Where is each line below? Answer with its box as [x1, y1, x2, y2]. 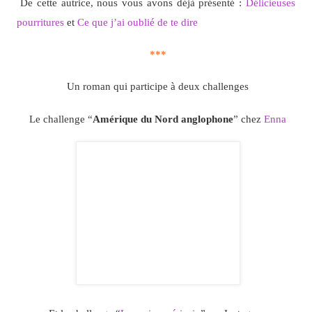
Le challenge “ [29, 112, 93, 125]
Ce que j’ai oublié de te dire [77, 15, 198, 28]
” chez [233, 112, 264, 125]
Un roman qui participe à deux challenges [67, 80, 249, 93]
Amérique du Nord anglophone [93, 112, 233, 125]
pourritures [16, 15, 64, 28]
